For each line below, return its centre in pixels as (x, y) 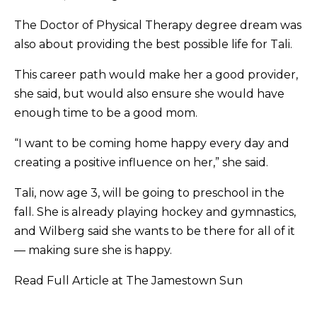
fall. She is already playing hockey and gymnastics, (155, 212)
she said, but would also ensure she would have (149, 94)
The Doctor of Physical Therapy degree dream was (158, 25)
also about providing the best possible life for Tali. (153, 44)
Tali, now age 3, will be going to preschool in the (149, 193)
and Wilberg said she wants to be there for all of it (155, 231)
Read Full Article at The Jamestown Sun (128, 281)
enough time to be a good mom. (106, 113)
